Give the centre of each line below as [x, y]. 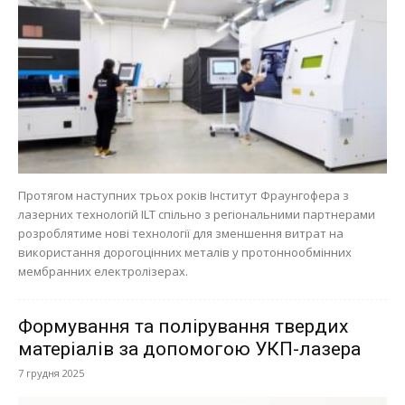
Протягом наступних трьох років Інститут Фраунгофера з [184, 195]
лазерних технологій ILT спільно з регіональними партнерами [197, 214]
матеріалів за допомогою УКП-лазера [189, 348]
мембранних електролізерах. [103, 271]
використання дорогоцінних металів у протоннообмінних [185, 252]
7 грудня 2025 [51, 372]
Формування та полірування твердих [183, 326]
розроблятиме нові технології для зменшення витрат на [181, 233]
